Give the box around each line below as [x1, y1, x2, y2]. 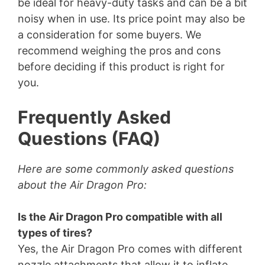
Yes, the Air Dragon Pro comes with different [18, 243, 243, 256]
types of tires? [18, 227, 92, 240]
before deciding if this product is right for [18, 60, 225, 73]
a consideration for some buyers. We [18, 28, 201, 41]
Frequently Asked [18, 106, 171, 128]
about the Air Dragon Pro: [18, 179, 147, 192]
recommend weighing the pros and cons [18, 44, 221, 57]
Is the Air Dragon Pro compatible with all [18, 211, 222, 224]
